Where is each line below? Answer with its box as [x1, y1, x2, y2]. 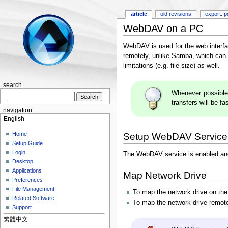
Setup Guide [12, 140, 43, 147]
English [4, 115, 25, 123]
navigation [3, 107, 32, 114]
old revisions [160, 11, 192, 17]
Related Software [12, 195, 55, 202]
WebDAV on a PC [123, 22, 204, 34]
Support [12, 204, 32, 211]
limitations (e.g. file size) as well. [123, 62, 220, 70]
